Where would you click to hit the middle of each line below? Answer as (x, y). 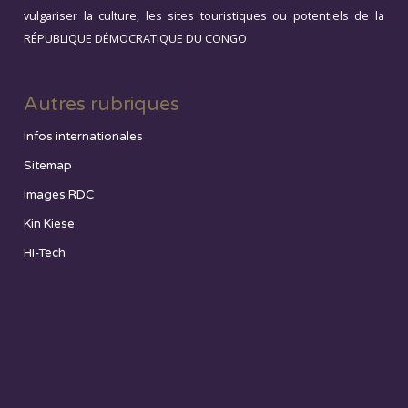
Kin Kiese (50, 224)
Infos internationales (84, 137)
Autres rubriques (102, 104)
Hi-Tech (45, 254)
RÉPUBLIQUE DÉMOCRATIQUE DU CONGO (136, 38)
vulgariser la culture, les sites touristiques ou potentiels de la (204, 15)
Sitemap (48, 166)
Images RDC (59, 195)
